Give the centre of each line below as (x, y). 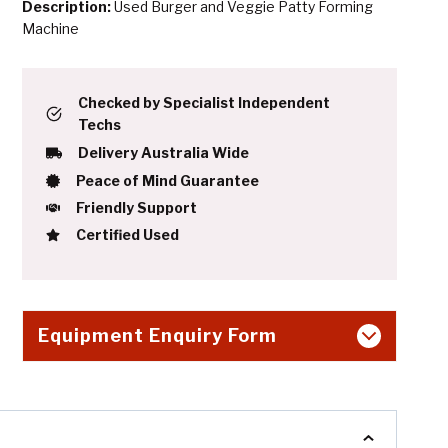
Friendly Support (136, 207)
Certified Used (127, 234)
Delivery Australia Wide (163, 152)
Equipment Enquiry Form (157, 335)
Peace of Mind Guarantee (167, 180)
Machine (50, 28)
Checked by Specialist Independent (204, 102)
